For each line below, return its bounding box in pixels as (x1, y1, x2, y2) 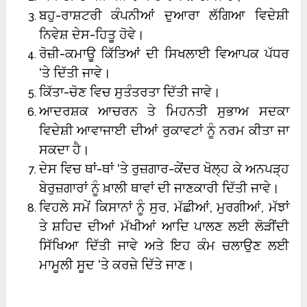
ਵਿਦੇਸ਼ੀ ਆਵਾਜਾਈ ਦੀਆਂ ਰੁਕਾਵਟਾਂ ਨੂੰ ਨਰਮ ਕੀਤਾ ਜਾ (38, 122, 289, 138)
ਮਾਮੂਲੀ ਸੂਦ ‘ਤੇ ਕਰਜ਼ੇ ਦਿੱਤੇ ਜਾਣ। (38, 256, 195, 272)
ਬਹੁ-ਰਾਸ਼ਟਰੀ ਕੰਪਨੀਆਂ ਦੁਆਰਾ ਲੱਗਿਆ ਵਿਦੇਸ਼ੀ (38, 7, 289, 23)
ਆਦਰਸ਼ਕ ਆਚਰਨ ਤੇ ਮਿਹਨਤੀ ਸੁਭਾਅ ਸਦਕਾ (38, 103, 289, 119)
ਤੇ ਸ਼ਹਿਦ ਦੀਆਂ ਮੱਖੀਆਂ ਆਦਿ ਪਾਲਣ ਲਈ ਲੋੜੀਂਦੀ (38, 218, 289, 234)
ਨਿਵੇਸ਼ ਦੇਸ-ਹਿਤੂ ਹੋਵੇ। (38, 26, 145, 42)
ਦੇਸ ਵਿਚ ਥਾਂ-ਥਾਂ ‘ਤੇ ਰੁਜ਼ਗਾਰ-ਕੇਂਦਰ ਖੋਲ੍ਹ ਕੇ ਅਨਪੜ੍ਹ (38, 160, 289, 176)
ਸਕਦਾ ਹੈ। (38, 141, 90, 157)
